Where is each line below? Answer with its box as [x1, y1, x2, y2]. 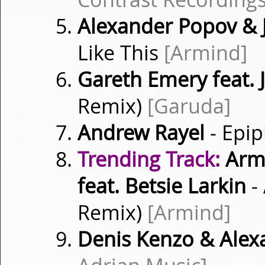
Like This [77, 39, 164, 66]
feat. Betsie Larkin [77, 172, 246, 199]
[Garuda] [147, 92, 231, 119]
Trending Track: [77, 146, 220, 173]
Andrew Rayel [77, 119, 205, 146]
